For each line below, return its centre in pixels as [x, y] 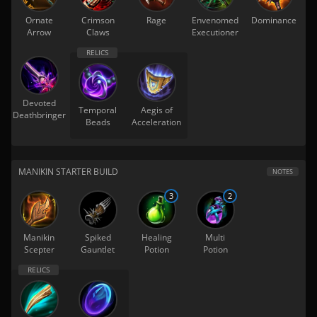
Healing [156, 237]
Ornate [39, 20]
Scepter [39, 249]
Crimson [98, 20]
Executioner [215, 32]
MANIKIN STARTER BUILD [68, 171]
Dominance [274, 20]
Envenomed [215, 20]
